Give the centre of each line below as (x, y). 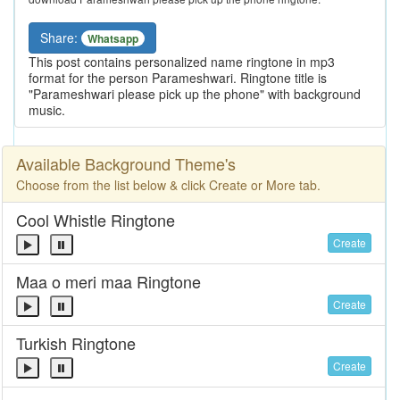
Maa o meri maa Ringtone (108, 282)
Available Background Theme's (126, 164)
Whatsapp (113, 39)
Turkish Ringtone (76, 343)
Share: (61, 37)
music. (47, 110)
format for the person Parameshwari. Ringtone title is (178, 78)
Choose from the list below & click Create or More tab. (168, 185)
